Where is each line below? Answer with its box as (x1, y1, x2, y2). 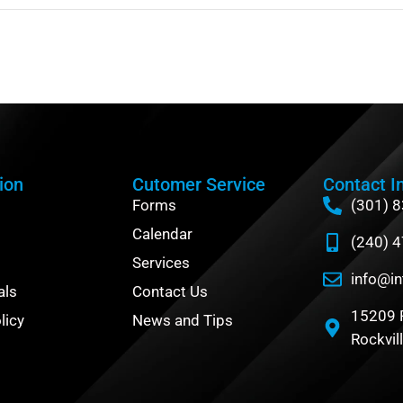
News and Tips (131, 311, 233, 330)
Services (131, 254, 190, 273)
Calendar (131, 225, 193, 244)
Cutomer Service (131, 174, 265, 196)
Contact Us (131, 282, 208, 301)
